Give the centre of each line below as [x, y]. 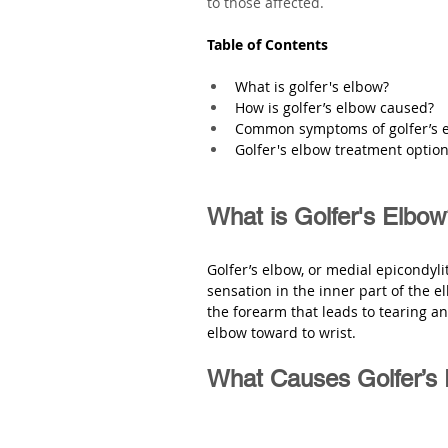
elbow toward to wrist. [283, 332]
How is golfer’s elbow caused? [334, 107]
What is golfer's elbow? [312, 86]
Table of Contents [267, 44]
